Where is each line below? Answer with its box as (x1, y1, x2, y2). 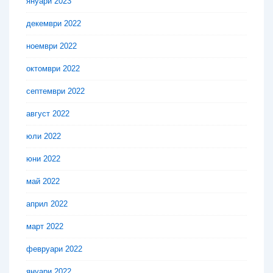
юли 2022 (26, 132, 61, 141)
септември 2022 (26, 87, 85, 96)
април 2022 (26, 199, 68, 209)
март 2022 (26, 222, 63, 232)
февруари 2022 (26, 244, 82, 254)
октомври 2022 (26, 64, 80, 74)
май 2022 (26, 177, 60, 186)
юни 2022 (26, 154, 60, 164)
